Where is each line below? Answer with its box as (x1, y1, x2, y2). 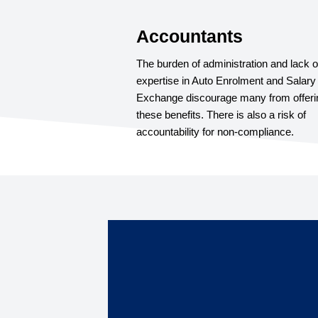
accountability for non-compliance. (136, 125, 294, 138)
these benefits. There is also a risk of (136, 108, 306, 121)
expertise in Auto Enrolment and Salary (136, 74, 316, 87)
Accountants (136, 26, 243, 46)
